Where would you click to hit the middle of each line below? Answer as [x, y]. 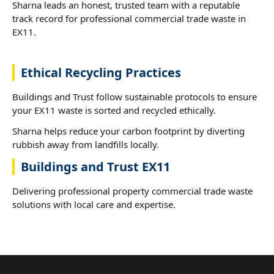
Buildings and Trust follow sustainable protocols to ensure [135, 96]
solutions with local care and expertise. [94, 204]
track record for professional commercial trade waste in [129, 18]
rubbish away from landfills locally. [86, 144]
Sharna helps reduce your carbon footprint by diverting [128, 131]
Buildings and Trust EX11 [95, 166]
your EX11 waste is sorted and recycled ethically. [114, 110]
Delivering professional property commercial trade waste [132, 191]
